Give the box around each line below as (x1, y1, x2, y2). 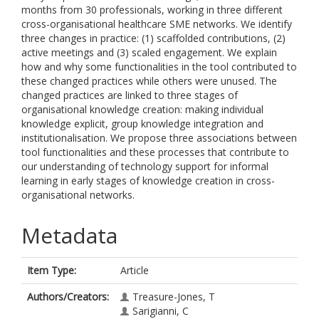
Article (120, 263, 149, 277)
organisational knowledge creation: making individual (21, 103, 263, 116)
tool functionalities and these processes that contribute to (21, 145, 289, 159)
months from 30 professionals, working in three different (21, 3, 283, 16)
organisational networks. (21, 188, 135, 202)
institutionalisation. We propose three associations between (21, 131, 297, 145)
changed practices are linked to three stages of (21, 88, 238, 102)
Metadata (21, 221, 117, 250)
